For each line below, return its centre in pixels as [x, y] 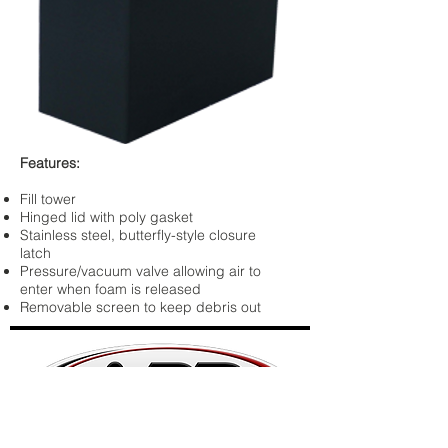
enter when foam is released [110, 289]
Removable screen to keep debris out [140, 307]
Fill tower [48, 199]
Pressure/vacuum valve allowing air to [140, 271]
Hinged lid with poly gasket [106, 217]
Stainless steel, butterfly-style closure [138, 235]
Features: [50, 163]
